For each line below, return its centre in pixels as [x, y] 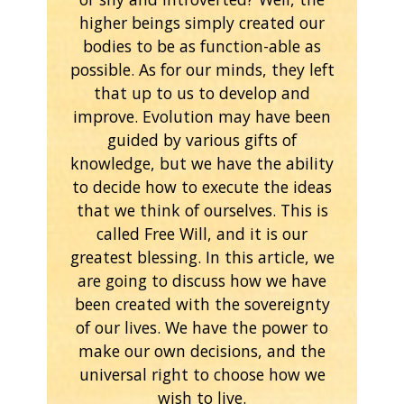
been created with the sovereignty [202, 303]
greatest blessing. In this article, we [202, 257]
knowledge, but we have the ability [202, 163]
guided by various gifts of [202, 139]
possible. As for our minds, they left [202, 69]
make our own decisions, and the [202, 350]
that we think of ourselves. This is [202, 210]
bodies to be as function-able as [202, 46]
